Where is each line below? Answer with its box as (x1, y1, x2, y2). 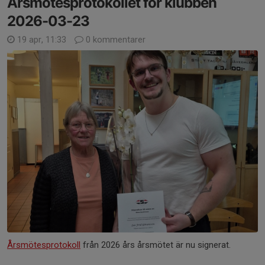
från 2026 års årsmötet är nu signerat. (80, 239, 231, 250)
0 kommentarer (83, 34, 146, 45)
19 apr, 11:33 (15, 34, 69, 45)
